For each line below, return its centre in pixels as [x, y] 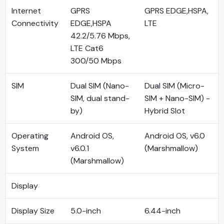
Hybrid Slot [165, 111]
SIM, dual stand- [100, 98]
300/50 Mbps [96, 61]
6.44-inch [162, 211]
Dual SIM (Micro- [174, 86]
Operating [30, 136]
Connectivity [35, 23]
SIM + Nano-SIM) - [177, 98]
